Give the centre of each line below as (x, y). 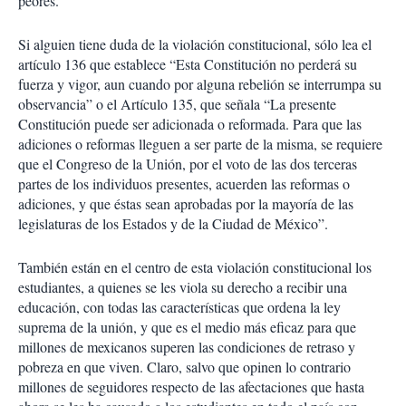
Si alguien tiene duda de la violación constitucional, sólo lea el (195, 44)
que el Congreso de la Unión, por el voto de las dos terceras (188, 164)
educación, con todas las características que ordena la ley (179, 307)
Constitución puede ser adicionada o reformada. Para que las (190, 124)
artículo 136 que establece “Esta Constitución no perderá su (188, 64)
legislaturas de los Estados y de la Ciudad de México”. (173, 223)
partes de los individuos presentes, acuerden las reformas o (184, 184)
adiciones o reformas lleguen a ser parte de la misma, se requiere (200, 144)
